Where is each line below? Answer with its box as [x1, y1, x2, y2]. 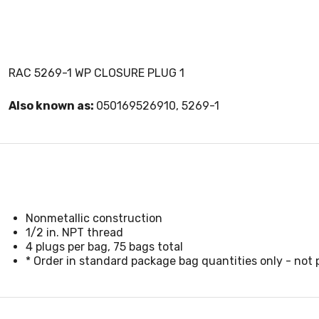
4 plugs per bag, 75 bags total [26, 240, 183, 253]
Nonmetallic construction [26, 211, 162, 225]
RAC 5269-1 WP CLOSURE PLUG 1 [9, 66, 184, 80]
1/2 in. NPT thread [26, 226, 123, 239]
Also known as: [9, 99, 96, 113]
